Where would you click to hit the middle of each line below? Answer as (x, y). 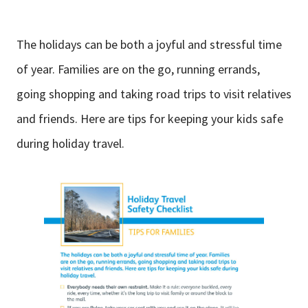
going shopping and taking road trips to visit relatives (154, 94)
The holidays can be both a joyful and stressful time (149, 45)
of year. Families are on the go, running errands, (138, 69)
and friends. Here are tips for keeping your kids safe (150, 119)
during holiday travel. (70, 144)
